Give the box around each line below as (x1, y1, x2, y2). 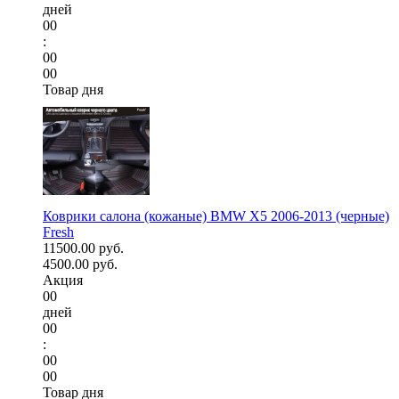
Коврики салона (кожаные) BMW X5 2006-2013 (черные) (43, 208, 389, 224)
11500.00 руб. (43, 240, 124, 256)
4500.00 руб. (43, 256, 118, 273)
